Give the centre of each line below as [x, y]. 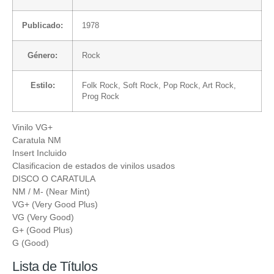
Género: [43, 55]
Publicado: [43, 25]
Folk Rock [100, 85]
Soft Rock [141, 85]
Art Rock [218, 85]
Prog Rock [101, 96]
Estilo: [43, 85]
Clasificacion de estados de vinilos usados [94, 165]
